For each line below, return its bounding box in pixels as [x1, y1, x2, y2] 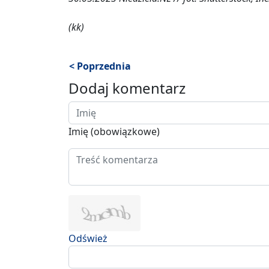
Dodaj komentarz [68, 78, 186, 98]
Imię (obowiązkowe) [68, 125, 160, 139]
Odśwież [68, 232, 107, 246]
